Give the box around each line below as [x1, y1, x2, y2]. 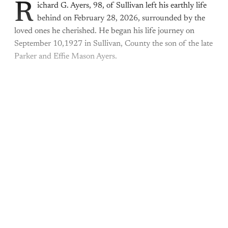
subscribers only [59, 116, 169, 135]
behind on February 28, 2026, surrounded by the [37, 14, 205, 23]
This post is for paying [40, 93, 188, 112]
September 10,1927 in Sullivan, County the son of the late [14, 40, 213, 48]
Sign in [151, 183, 177, 193]
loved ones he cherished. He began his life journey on [14, 27, 194, 36]
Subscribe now [85, 156, 143, 166]
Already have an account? [51, 183, 151, 193]
